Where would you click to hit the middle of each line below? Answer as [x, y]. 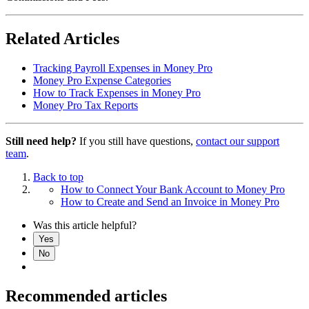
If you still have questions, [136, 141]
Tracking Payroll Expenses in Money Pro [123, 68]
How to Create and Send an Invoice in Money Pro [170, 201]
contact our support [238, 141]
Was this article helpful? [85, 225]
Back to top [58, 177]
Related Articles [62, 38]
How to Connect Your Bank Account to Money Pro [173, 189]
